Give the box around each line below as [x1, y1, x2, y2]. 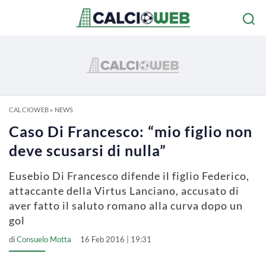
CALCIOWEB [9, 106, 49, 113]
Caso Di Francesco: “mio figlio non [9, 122, 252, 140]
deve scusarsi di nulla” [9, 141, 166, 159]
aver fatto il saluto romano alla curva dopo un [9, 199, 243, 212]
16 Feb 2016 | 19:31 [80, 235, 151, 244]
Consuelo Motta [17, 235, 71, 244]
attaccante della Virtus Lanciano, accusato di [9, 184, 239, 197]
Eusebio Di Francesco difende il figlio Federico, [9, 169, 249, 182]
